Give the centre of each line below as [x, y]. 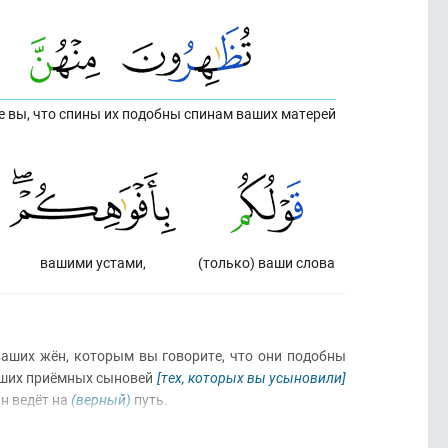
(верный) [101, 399]
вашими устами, [92, 262]
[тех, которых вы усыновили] [251, 377]
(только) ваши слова [266, 262]
